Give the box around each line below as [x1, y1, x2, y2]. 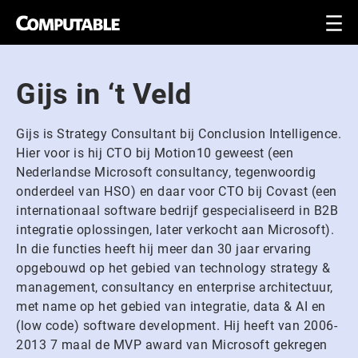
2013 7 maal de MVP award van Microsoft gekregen [16, 337, 328, 352]
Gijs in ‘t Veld [16, 78, 192, 111]
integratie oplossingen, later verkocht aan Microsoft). [16, 222, 334, 237]
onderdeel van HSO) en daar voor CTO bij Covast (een [16, 184, 337, 199]
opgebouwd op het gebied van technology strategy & [16, 261, 331, 276]
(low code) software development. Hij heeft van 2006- [16, 318, 337, 333]
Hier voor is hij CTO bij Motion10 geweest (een [16, 145, 293, 161]
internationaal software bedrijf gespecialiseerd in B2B [16, 203, 338, 218]
